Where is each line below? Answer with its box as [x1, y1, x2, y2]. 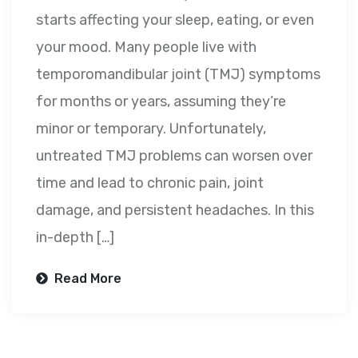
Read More [51, 271, 121, 287]
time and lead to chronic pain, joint [36, 174, 264, 193]
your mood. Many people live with [36, 38, 257, 57]
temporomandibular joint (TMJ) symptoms [36, 66, 320, 84]
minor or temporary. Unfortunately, [36, 120, 266, 138]
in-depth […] [36, 229, 114, 247]
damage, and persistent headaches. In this [36, 201, 314, 220]
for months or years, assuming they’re [36, 93, 286, 111]
